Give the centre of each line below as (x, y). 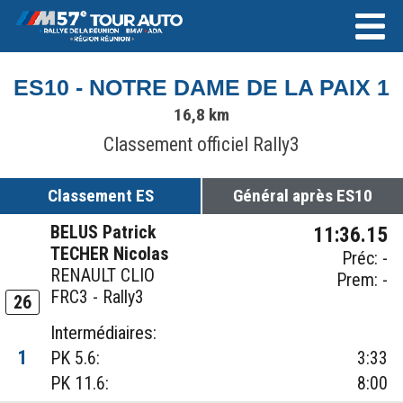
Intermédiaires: (104, 333)
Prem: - (363, 280)
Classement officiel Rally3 (201, 144)
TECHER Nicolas (110, 254)
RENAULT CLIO (103, 276)
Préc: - (365, 259)
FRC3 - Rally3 (98, 297)
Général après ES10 (303, 196)
